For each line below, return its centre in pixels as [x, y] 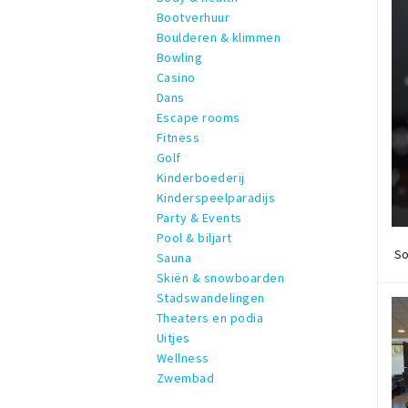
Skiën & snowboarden [221, 278]
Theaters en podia [210, 318]
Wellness [183, 358]
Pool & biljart [194, 238]
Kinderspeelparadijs [216, 198]
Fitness [178, 138]
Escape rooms [199, 117]
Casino [176, 77]
